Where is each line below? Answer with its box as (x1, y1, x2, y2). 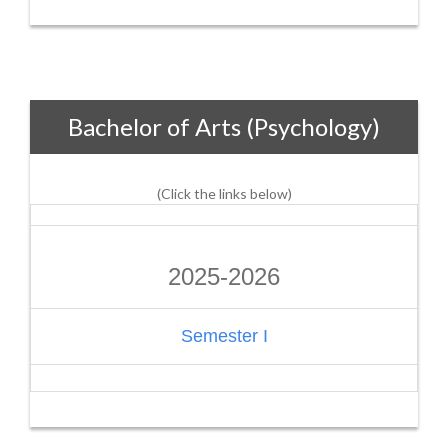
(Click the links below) (156, 185, 292, 202)
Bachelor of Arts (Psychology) (68, 112, 380, 141)
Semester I (180, 326, 268, 346)
